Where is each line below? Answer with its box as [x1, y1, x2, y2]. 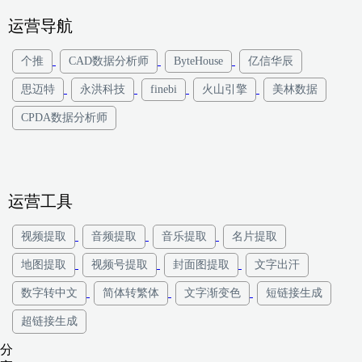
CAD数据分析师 [69, 54, 149, 67]
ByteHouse [174, 54, 223, 67]
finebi [150, 82, 177, 95]
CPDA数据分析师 [21, 111, 107, 124]
